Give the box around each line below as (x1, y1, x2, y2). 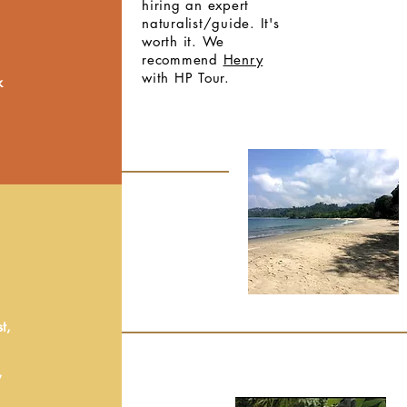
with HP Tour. (142, 69, 230, 86)
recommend (142, 51, 223, 68)
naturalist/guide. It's (142, 15, 280, 32)
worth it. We (142, 33, 224, 50)
